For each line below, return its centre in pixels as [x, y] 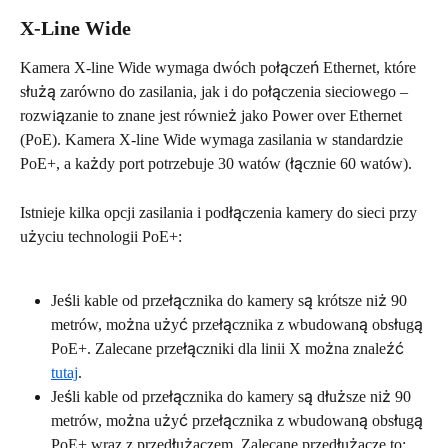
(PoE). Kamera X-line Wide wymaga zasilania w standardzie [213, 140]
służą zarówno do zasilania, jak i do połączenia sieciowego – [216, 92]
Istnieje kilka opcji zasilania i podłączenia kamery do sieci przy [220, 212]
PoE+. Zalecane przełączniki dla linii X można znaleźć [229, 349]
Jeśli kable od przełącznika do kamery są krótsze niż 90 [231, 301]
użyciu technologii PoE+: [101, 236]
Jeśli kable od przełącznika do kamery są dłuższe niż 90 [233, 397]
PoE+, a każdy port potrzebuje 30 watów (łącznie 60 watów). [216, 164]
